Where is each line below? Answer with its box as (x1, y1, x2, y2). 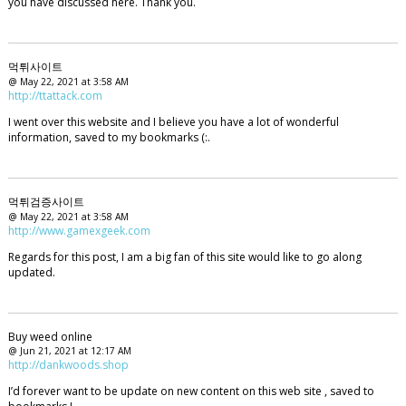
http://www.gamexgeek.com (7, 222, 150, 238)
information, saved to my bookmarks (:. (7, 130, 210, 146)
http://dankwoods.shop (7, 356, 129, 372)
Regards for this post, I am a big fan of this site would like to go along (7, 248, 362, 265)
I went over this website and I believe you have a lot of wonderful (7, 114, 339, 130)
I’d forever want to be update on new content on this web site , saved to (7, 382, 374, 399)
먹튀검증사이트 (7, 193, 84, 209)
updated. (7, 264, 55, 280)
